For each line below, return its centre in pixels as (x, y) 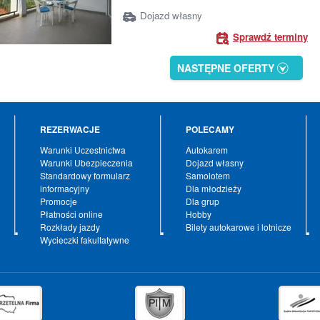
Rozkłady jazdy (70, 227)
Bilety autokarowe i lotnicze (239, 227)
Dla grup (202, 201)
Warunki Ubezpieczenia (86, 162)
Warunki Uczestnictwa (83, 150)
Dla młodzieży (214, 188)
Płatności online (71, 214)
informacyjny (65, 188)
